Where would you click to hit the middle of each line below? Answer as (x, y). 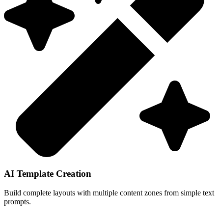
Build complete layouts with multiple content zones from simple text (109, 192)
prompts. (17, 201)
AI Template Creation (48, 174)
